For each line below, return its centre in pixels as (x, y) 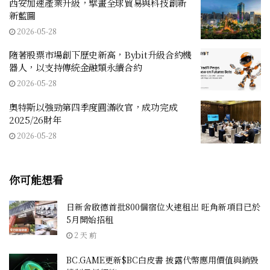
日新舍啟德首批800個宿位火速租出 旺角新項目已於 (163, 207)
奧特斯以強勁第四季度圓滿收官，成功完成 (93, 107)
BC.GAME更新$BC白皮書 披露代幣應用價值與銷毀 (162, 260)
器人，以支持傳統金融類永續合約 (76, 67)
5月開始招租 (90, 220)
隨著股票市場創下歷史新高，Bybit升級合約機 (101, 55)
